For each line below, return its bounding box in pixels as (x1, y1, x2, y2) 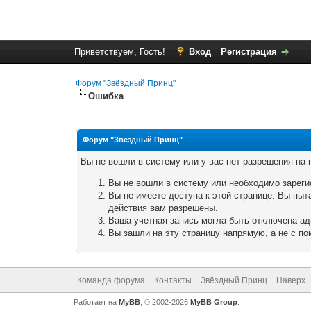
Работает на (73, 298, 119, 306)
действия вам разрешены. (108, 203, 219, 213)
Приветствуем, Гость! (74, 47, 168, 57)
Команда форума (76, 276, 145, 285)
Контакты (153, 276, 192, 285)
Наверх (276, 276, 305, 285)
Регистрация (220, 47, 277, 57)
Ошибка (88, 91, 124, 101)
